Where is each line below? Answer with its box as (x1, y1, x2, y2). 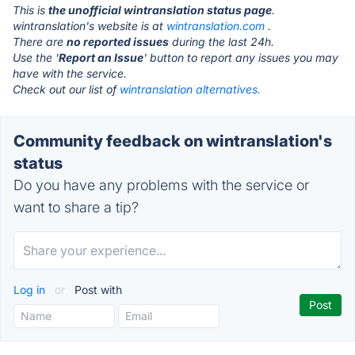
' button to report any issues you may (143, 51, 338, 64)
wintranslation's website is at (13, 19, 166, 32)
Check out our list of (13, 82, 120, 96)
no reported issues (67, 35, 169, 48)
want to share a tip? (13, 199, 139, 216)
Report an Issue (59, 51, 143, 64)
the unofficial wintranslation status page (48, 3, 272, 17)
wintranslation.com (166, 19, 265, 32)
